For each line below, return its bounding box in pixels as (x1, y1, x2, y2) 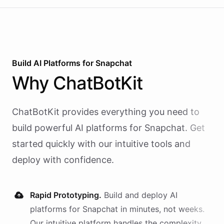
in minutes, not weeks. (118, 204, 204, 214)
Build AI (12, 58, 43, 68)
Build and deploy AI (104, 190, 177, 200)
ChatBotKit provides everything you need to (12, 106, 199, 117)
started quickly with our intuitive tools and (12, 138, 190, 149)
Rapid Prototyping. (30, 190, 101, 200)
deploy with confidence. (12, 154, 114, 165)
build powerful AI (12, 122, 83, 133)
